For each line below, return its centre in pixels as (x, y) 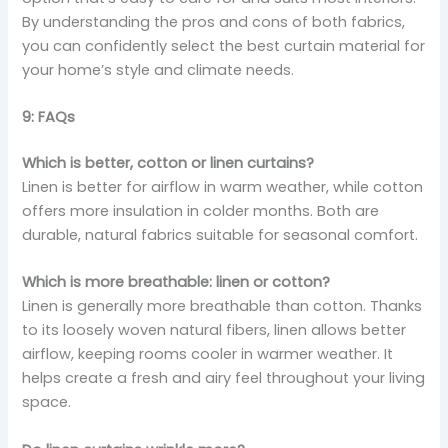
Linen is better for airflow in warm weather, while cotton (223, 187)
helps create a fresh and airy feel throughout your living (224, 378)
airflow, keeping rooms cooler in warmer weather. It (208, 354)
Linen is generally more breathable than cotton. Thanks (222, 306)
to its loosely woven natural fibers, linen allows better (214, 330)
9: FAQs (49, 117)
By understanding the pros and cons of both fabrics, (214, 21)
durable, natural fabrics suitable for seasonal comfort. (220, 235)
